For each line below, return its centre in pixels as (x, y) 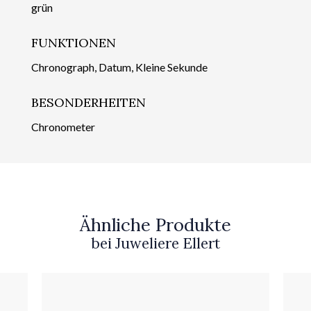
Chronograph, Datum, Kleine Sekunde (119, 67)
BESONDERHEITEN (89, 102)
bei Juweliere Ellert (155, 243)
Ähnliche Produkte (155, 224)
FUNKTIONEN (74, 42)
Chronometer (63, 126)
